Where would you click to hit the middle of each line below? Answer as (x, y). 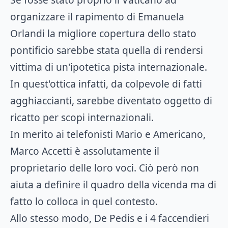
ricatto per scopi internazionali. (82, 117)
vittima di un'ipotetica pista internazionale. (109, 67)
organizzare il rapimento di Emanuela (97, 17)
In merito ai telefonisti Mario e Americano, (108, 134)
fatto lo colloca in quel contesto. (84, 201)
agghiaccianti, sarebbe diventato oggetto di (111, 101)
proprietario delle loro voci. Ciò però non (105, 168)
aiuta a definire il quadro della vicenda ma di (113, 184)
